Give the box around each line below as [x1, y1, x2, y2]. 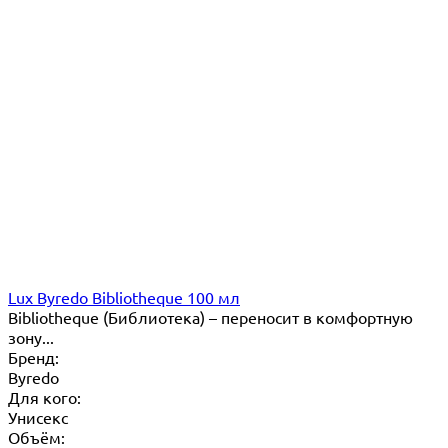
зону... [8, 326, 54, 347]
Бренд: [8, 346, 59, 367]
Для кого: [8, 386, 81, 407]
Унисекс [8, 406, 68, 427]
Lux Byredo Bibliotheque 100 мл [8, 286, 240, 307]
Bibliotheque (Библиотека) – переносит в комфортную [8, 306, 413, 327]
